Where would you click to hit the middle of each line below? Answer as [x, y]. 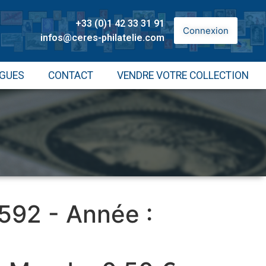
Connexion [205, 31]
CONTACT [70, 75]
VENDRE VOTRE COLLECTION [183, 75]
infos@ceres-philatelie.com [102, 37]
